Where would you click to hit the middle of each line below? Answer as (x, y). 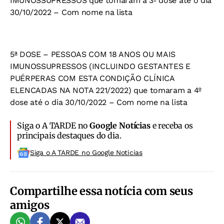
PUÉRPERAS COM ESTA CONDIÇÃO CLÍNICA (92, 78)
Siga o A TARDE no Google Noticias (86, 153)
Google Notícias (120, 126)
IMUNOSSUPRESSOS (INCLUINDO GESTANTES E (100, 66)
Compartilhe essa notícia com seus (101, 191)
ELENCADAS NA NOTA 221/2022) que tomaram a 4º (106, 90)
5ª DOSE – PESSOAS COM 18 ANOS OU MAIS (93, 54)
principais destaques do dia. (69, 136)
